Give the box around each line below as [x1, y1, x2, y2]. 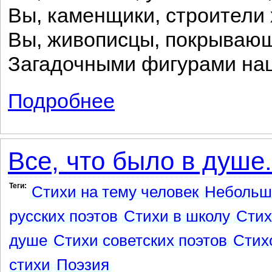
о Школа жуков [115, 90, 173, 100]
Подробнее [8, 90, 115, 112]
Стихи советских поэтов [53, 232, 227, 249]
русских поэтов [9, 208, 118, 225]
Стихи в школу [124, 208, 230, 225]
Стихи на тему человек [32, 183, 199, 200]
